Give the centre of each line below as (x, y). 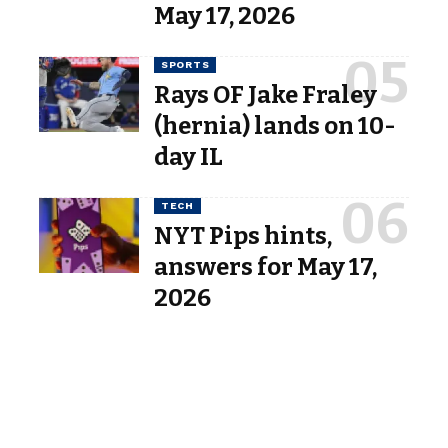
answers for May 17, (265, 266)
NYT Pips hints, (243, 235)
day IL (188, 156)
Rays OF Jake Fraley (265, 94)
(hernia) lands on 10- (275, 125)
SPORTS (185, 64)
